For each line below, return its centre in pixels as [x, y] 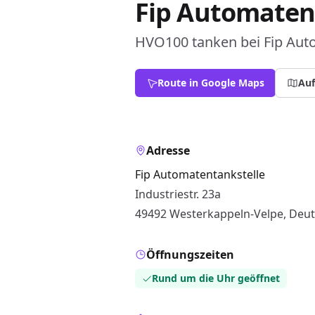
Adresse [168, 150]
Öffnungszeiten [190, 255]
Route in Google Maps [211, 83]
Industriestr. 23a [178, 194]
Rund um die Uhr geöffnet [216, 278]
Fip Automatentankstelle [200, 174]
